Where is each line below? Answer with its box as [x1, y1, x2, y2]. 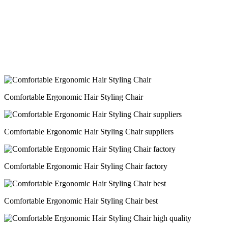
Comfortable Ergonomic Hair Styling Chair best [4, 196, 158, 205]
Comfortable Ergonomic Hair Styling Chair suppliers [4, 127, 174, 136]
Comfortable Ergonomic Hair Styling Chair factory [4, 162, 167, 170]
